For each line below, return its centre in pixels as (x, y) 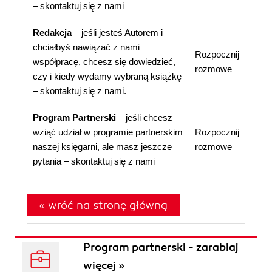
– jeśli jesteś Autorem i (117, 32)
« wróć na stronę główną (103, 205)
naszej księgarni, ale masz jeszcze (102, 147)
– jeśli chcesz (144, 117)
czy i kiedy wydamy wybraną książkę (107, 76)
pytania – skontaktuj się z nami (94, 161)
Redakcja (52, 32)
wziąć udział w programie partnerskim (108, 132)
